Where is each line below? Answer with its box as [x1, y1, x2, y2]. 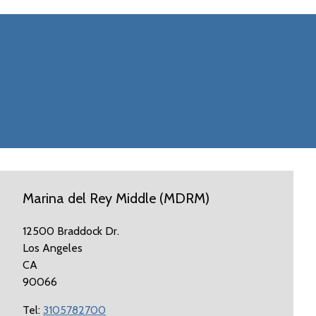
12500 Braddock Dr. [22, 224, 119, 238]
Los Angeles [22, 241, 83, 255]
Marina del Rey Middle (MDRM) [22, 190, 209, 207]
